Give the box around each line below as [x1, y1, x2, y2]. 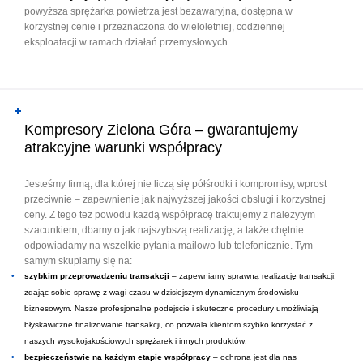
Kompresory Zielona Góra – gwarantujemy [24, 122, 298, 138]
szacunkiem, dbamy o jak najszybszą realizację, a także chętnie [24, 224, 304, 235]
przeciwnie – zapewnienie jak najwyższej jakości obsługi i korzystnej [24, 194, 326, 204]
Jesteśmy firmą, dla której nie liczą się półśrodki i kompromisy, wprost [24, 178, 327, 189]
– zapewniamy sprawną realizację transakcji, [169, 271, 336, 280]
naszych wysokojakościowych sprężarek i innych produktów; [24, 336, 247, 345]
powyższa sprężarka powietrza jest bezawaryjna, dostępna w [24, 6, 293, 16]
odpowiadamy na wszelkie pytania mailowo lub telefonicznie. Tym [24, 240, 313, 250]
